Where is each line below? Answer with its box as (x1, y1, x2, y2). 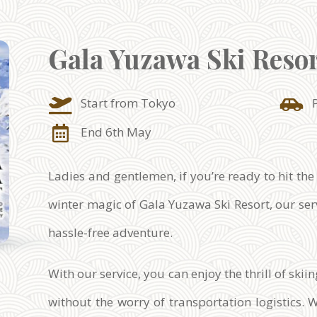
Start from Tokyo (81, 95, 176, 112)
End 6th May (81, 123, 152, 140)
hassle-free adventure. (48, 224, 173, 241)
